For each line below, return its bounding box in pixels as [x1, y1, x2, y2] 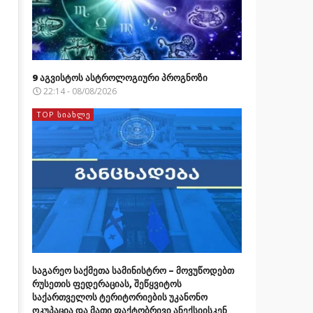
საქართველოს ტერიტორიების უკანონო [31, 290, 208, 303]
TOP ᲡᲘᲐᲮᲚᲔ [36, 108, 91, 119]
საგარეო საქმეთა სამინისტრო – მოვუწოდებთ [31, 263, 234, 277]
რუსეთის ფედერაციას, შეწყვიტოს [31, 277, 182, 290]
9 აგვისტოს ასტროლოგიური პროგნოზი [31, 71, 208, 84]
